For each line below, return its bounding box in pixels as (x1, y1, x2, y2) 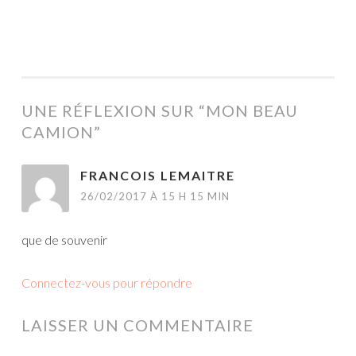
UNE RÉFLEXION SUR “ (21, 101, 206, 120)
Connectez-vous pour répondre (21, 275, 192, 290)
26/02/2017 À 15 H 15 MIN (80, 190, 230, 203)
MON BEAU (206, 101, 298, 120)
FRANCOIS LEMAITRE (80, 168, 235, 183)
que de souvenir (21, 232, 107, 247)
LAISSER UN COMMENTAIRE (21, 315, 253, 335)
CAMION (21, 122, 94, 141)
